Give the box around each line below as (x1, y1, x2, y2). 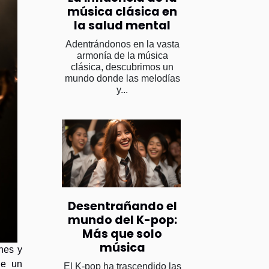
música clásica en (67, 3, 177, 20)
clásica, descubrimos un (71, 61, 174, 72)
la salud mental (74, 17, 171, 34)
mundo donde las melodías (64, 73, 180, 83)
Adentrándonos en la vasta (65, 38, 180, 49)
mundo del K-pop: (67, 211, 177, 228)
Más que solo (82, 225, 162, 242)
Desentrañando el (67, 198, 177, 214)
